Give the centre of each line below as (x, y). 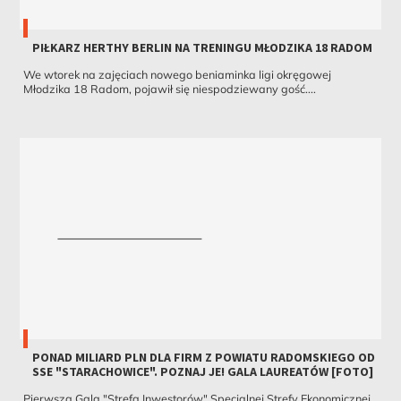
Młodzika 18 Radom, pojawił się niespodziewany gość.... (169, 89)
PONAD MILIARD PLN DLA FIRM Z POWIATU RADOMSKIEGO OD (203, 358)
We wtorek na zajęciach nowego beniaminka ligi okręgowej (177, 75)
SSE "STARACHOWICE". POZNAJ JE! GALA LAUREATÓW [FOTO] (202, 372)
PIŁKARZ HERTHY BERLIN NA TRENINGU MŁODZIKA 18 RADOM (202, 48)
